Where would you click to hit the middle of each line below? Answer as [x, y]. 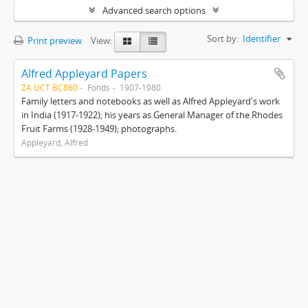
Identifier [262, 38]
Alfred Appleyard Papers [84, 74]
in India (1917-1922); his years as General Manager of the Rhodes [152, 115]
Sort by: [223, 38]
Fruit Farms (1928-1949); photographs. [99, 129]
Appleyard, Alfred [55, 142]
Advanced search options [154, 10]
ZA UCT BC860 [49, 87]
